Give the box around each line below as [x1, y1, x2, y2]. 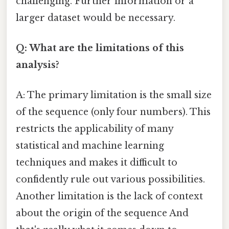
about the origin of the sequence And [16, 208, 189, 219]
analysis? [16, 59, 59, 71]
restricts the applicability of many [16, 123, 173, 135]
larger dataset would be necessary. [16, 12, 175, 24]
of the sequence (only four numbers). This [16, 106, 211, 118]
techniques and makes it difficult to [16, 157, 177, 169]
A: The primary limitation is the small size [16, 89, 212, 101]
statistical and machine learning [16, 140, 164, 152]
